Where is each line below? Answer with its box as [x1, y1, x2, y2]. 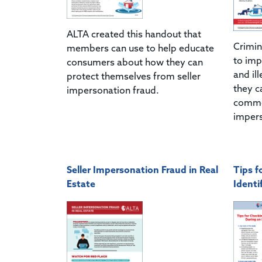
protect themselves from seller [67, 72, 201, 82]
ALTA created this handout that [67, 30, 201, 40]
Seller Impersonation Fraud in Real [67, 166, 218, 175]
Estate [67, 180, 95, 189]
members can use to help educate [67, 44, 214, 54]
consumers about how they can [67, 58, 203, 68]
